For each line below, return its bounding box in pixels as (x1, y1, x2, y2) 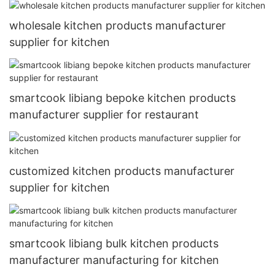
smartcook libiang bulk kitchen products (9, 236, 219, 250)
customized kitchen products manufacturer (9, 164, 234, 177)
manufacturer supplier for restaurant (9, 108, 199, 122)
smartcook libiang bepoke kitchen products (9, 91, 236, 105)
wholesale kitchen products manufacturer (9, 18, 226, 32)
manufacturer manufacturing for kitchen (9, 253, 219, 266)
